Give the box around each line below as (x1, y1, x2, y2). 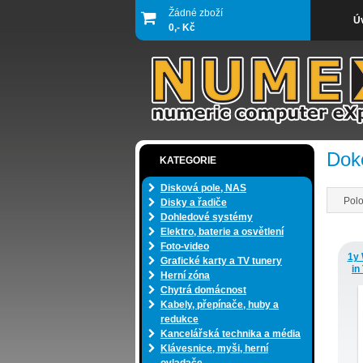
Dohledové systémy (160, 211, 253, 223)
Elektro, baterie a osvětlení (160, 226, 284, 237)
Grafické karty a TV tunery (160, 255, 282, 267)
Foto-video (160, 241, 209, 252)
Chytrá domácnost (160, 284, 246, 296)
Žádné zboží (169, 7, 223, 19)
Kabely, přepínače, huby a (160, 299, 279, 310)
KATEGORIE (160, 155, 216, 166)
